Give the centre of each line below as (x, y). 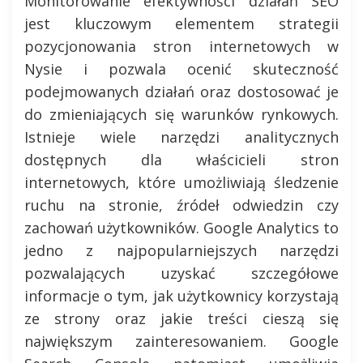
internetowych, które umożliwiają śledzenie (181, 182)
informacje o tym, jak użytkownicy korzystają (181, 296)
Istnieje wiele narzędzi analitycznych (181, 137)
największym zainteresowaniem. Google (181, 341)
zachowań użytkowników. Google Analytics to (181, 228)
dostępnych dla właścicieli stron (181, 160)
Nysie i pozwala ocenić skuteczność (181, 69)
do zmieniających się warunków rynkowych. (181, 114)
